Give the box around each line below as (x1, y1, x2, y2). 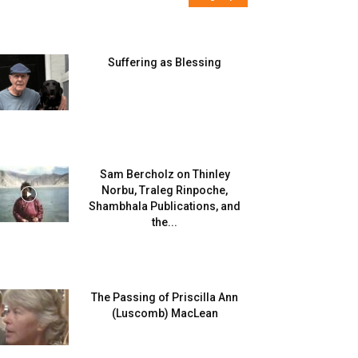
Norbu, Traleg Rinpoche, (101, 184, 228, 197)
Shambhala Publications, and (89, 200, 241, 213)
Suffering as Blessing (108, 56, 221, 69)
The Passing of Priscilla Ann (91, 291, 238, 304)
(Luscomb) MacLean (111, 307, 218, 320)
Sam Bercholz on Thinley (99, 168, 230, 181)
